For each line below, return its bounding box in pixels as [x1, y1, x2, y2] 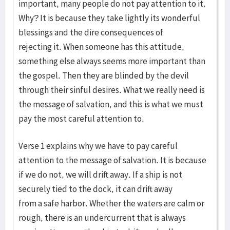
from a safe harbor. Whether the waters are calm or [18, 198, 204, 209]
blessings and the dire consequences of [18, 27, 163, 38]
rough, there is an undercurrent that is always [18, 212, 186, 223]
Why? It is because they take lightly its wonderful [18, 12, 200, 24]
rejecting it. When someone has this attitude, [18, 41, 184, 52]
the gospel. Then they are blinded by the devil [18, 70, 189, 81]
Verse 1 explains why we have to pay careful [18, 140, 178, 151]
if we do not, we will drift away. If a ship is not [18, 169, 182, 180]
